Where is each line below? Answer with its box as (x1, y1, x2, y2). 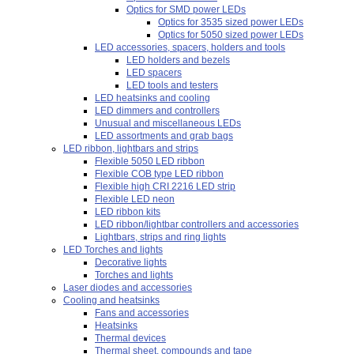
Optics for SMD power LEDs (126, 4, 246, 15)
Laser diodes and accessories (63, 282, 192, 293)
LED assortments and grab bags (95, 130, 233, 141)
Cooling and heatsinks (63, 295, 160, 306)
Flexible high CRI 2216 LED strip (95, 181, 235, 192)
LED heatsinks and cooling (95, 92, 210, 104)
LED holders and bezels (126, 55, 230, 66)
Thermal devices (95, 333, 166, 344)
